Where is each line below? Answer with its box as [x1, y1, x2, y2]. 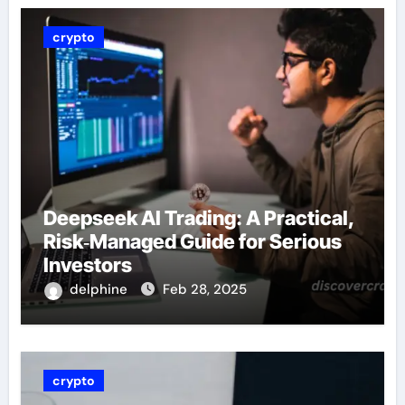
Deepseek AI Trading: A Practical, [42, 206, 355, 231]
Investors [42, 253, 132, 278]
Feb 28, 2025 [162, 280, 247, 299]
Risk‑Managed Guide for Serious [42, 230, 342, 254]
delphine [69, 280, 131, 299]
